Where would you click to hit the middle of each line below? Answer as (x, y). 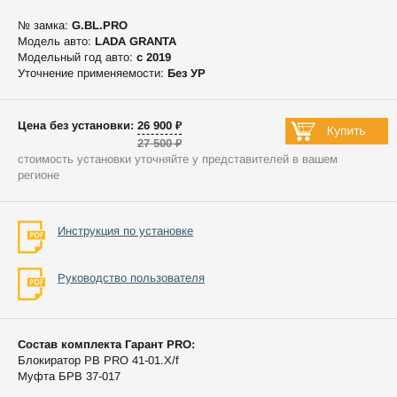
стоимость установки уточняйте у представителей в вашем (178, 159)
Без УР (187, 73)
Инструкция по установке (125, 230)
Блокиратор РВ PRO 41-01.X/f (98, 360)
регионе (39, 175)
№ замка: (45, 25)
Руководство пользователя (131, 277)
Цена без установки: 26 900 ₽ (100, 125)
